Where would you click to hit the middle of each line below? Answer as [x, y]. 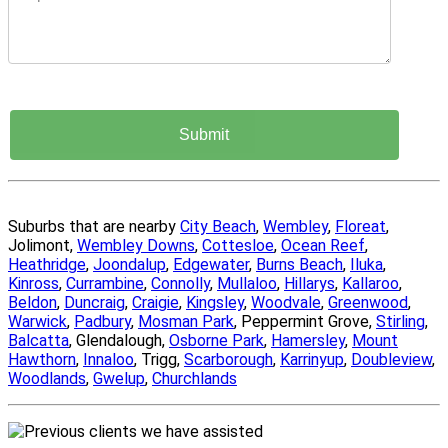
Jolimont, [42, 246]
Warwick [37, 322]
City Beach [218, 227]
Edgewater [211, 265]
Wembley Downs [136, 246]
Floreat [360, 227]
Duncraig [94, 303]
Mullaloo [247, 284]
